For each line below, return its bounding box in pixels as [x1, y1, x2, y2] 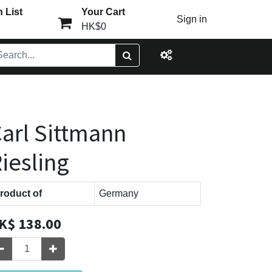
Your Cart [81, 7, 125, 17]
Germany [99, 188, 138, 199]
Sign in [177, 14, 208, 24]
